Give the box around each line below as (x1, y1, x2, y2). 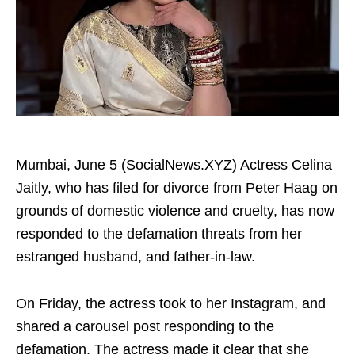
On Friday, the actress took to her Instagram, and (16, 296, 326, 311)
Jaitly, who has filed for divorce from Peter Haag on (16, 180, 338, 196)
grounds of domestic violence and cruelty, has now (16, 203, 334, 219)
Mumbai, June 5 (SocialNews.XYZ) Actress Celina (16, 157, 332, 173)
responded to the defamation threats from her (16, 226, 302, 242)
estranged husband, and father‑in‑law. (16, 249, 255, 265)
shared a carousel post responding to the (16, 319, 274, 334)
